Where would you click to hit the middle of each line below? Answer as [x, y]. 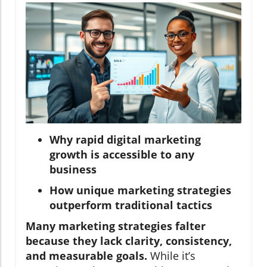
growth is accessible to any [122, 155]
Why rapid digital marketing [125, 140]
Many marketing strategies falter [116, 226]
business [73, 170]
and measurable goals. [86, 256]
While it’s [171, 256]
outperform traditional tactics [131, 205]
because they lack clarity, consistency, [129, 241]
